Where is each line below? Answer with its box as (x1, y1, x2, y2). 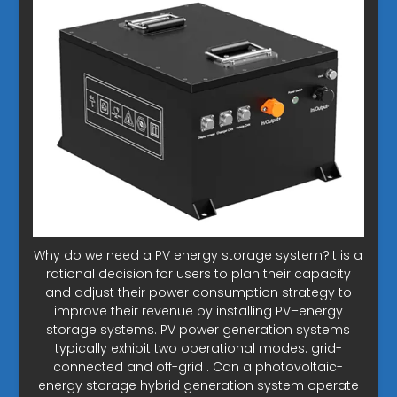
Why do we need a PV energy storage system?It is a (34, 246, 363, 265)
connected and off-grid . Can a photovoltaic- (53, 358, 344, 377)
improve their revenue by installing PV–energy (53, 302, 343, 321)
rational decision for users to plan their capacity (45, 265, 351, 284)
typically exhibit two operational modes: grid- (54, 339, 342, 358)
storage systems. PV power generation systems (46, 321, 351, 339)
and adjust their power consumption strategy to (44, 284, 352, 302)
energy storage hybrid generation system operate (37, 377, 359, 395)
